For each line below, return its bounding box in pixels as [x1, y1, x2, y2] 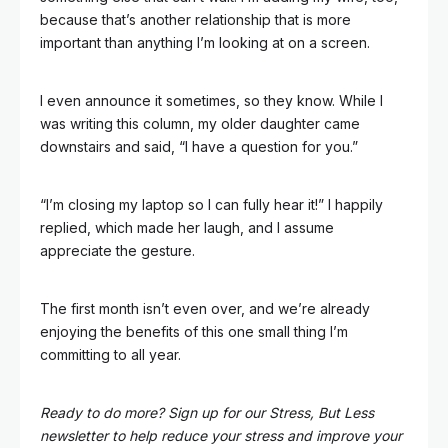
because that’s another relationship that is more [40, 11, 351, 28]
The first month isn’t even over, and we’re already [40, 300, 370, 317]
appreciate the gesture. [40, 242, 195, 259]
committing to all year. [40, 346, 181, 363]
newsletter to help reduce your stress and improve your [40, 427, 402, 444]
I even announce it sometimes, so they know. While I [40, 92, 383, 109]
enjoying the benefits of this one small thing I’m [40, 323, 348, 340]
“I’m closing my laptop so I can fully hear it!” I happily [40, 196, 383, 213]
